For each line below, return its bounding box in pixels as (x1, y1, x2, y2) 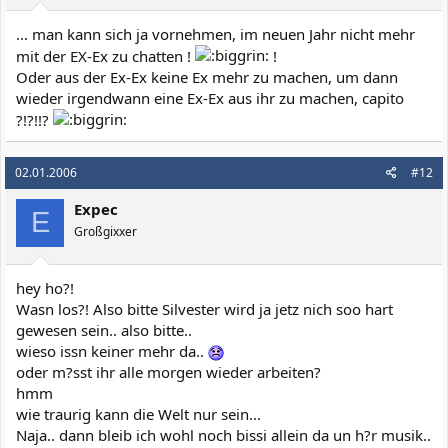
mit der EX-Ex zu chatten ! (16, 45, 195, 66)
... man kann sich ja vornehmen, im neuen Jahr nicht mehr (16, 23, 415, 44)
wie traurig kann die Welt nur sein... (16, 404, 261, 424)
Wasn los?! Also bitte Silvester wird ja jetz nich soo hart (16, 299, 393, 319)
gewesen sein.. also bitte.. (16, 320, 192, 340)
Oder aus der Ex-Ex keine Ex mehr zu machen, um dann (16, 66, 398, 87)
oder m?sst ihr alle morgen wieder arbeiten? (16, 362, 321, 382)
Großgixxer (74, 222, 137, 240)
